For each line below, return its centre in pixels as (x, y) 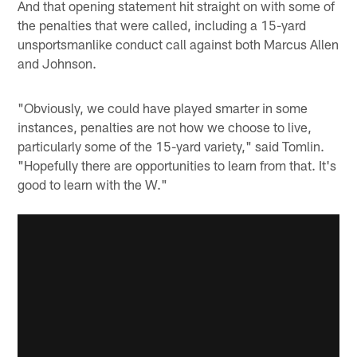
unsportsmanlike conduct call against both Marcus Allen (178, 43)
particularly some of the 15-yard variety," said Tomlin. (171, 145)
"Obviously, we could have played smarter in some (163, 107)
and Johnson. (57, 63)
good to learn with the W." (93, 184)
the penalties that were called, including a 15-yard (162, 24)
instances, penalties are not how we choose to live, (165, 126)
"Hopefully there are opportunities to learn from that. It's (177, 165)
